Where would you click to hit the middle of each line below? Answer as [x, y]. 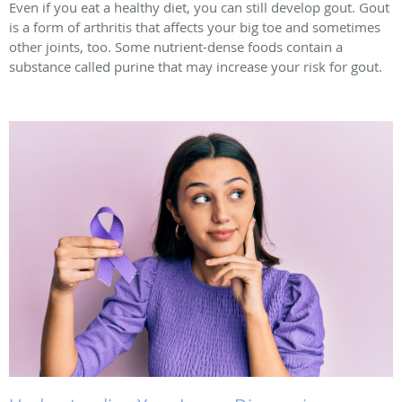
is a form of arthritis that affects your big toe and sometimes [195, 26]
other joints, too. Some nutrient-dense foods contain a [176, 46]
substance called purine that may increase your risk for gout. [197, 66]
